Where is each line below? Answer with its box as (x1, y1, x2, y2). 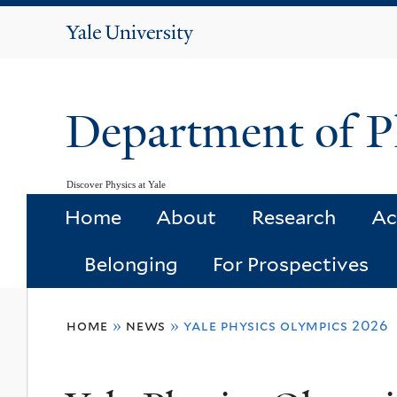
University (105, 43, 195, 66)
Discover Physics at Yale (66, 178, 166, 190)
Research (251, 206, 336, 230)
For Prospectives (213, 253, 370, 276)
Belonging (83, 253, 178, 276)
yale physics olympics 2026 (183, 317, 389, 335)
